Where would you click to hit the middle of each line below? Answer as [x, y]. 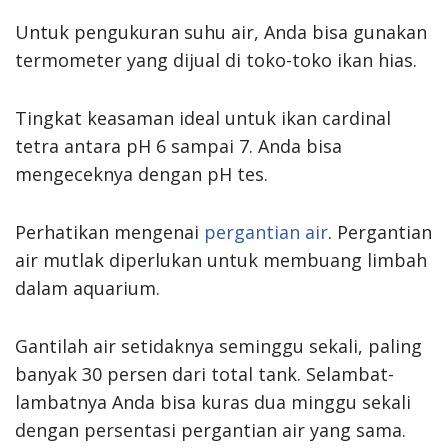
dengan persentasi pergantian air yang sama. [210, 429]
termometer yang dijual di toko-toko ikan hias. [216, 59]
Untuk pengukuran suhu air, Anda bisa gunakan [221, 31]
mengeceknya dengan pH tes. [141, 173]
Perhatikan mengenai [109, 231]
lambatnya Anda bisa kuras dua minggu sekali [213, 401]
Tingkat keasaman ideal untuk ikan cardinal [203, 117]
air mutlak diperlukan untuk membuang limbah [221, 259]
